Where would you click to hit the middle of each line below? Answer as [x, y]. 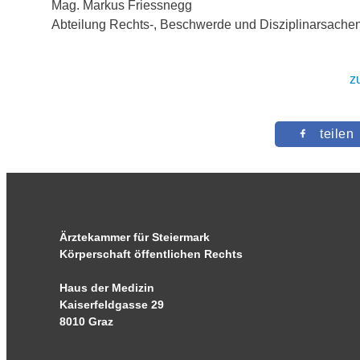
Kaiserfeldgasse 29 [112, 305]
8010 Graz [87, 321]
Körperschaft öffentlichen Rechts [151, 254]
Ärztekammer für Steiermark [135, 237]
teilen [337, 134]
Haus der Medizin [107, 288]
